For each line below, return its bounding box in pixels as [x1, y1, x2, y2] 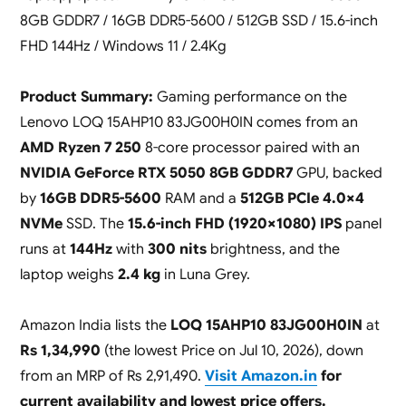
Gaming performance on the [152, 87, 347, 106]
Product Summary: [19, 87, 153, 106]
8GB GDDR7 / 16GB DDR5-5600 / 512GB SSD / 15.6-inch [19, 11, 378, 30]
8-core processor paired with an [140, 138, 360, 157]
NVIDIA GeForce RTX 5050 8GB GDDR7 [19, 163, 293, 182]
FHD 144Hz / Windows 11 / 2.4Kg [19, 36, 227, 55]
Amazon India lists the [19, 315, 170, 334]
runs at [19, 239, 70, 258]
